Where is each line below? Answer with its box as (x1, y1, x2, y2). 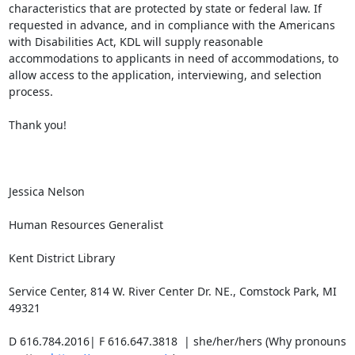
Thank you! (8, 117, 67, 132)
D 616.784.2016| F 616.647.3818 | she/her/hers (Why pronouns (8, 334, 346, 349)
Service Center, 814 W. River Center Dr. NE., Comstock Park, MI (8, 284, 337, 299)
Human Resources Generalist (8, 217, 163, 232)
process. (8, 84, 53, 99)
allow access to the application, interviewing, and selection (8, 67, 322, 82)
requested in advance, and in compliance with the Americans (8, 17, 335, 32)
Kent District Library (8, 250, 115, 265)
